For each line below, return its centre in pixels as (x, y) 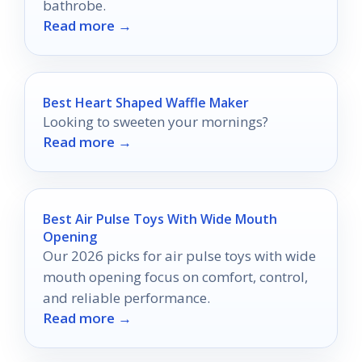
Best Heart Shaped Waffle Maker (146, 102)
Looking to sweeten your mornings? (156, 121)
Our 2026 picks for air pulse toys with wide (179, 255)
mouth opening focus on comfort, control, (175, 276)
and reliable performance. (126, 297)
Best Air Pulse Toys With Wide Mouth (160, 219)
